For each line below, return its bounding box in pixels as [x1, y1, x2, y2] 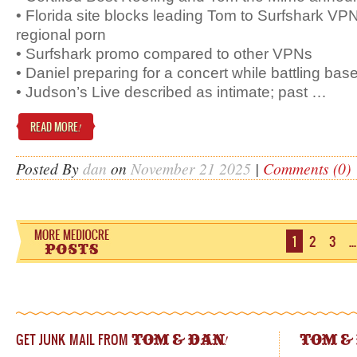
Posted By [16, 158, 83, 178]
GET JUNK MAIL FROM [16, 330, 131, 348]
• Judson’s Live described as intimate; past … [16, 83, 327, 100]
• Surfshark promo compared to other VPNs [16, 45, 312, 62]
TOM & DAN [131, 333, 224, 348]
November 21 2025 [131, 158, 251, 178]
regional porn [16, 25, 106, 43]
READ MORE [30, 119, 78, 135]
